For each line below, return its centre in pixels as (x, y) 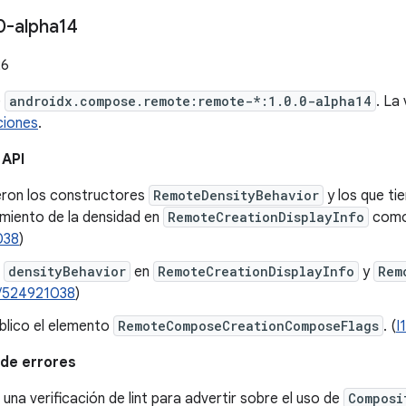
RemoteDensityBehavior (236, 195)
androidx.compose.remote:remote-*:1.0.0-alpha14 (190, 101)
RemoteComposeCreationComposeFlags (248, 326)
